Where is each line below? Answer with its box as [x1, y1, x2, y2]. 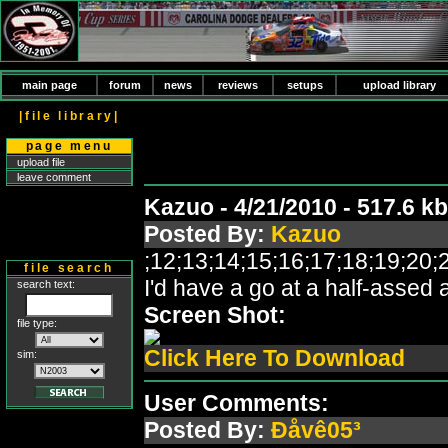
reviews [218, 79, 258, 91]
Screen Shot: [144, 302, 286, 328]
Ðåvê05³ [271, 417, 361, 443]
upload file [17, 156, 65, 168]
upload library [363, 79, 436, 91]
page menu [25, 139, 113, 153]
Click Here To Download [144, 345, 405, 371]
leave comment [17, 171, 91, 183]
